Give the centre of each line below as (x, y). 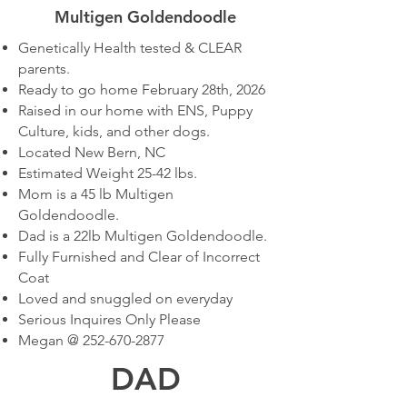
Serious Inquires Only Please (111, 319)
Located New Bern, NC (92, 152)
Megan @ (50, 340)
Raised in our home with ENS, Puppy (135, 110)
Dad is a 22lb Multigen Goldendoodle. (143, 235)
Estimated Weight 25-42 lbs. (108, 173)
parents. (44, 68)
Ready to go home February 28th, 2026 (142, 89)
